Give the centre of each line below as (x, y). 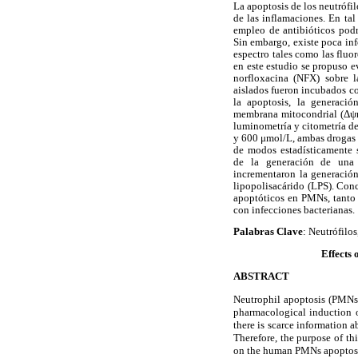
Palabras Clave (268, 232)
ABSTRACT (261, 276)
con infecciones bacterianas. (294, 210)
